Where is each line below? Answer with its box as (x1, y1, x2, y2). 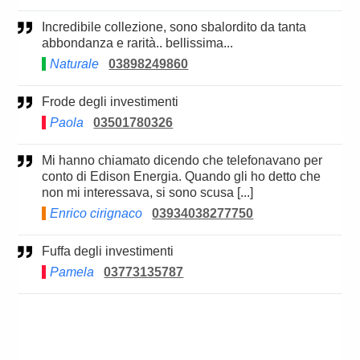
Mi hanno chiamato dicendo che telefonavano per (42, 153, 53, 168)
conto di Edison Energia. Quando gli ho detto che (42, 170, 321, 184)
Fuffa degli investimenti (50, 244, 174, 259)
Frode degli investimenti (50, 95, 179, 109)
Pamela (50, 265, 95, 280)
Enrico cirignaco (50, 207, 143, 221)
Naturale (50, 57, 100, 72)
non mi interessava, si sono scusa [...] (42, 186, 254, 200)
